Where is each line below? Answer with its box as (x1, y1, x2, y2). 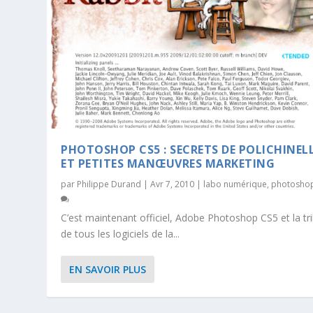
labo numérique (203, 177, 268, 190)
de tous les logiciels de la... (61, 226, 180, 240)
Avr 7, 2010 (150, 177, 195, 190)
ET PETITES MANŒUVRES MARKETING (61, 155, 275, 171)
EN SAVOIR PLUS (69, 262, 147, 276)
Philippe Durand (77, 177, 142, 190)
